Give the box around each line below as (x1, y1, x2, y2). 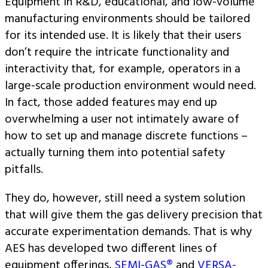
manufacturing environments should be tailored (5, 10, 250, 29)
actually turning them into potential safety (5, 144, 225, 163)
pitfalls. (5, 160, 43, 179)
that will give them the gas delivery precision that (5, 206, 263, 225)
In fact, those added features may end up (5, 93, 217, 112)
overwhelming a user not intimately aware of (5, 110, 239, 129)
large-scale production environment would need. (5, 77, 256, 96)
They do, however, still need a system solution (5, 189, 245, 208)
